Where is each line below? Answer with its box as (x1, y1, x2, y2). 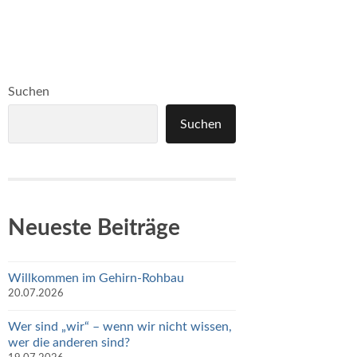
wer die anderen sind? (8, 335, 130, 349)
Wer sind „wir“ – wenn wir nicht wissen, (8, 320, 232, 333)
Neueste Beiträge (8, 216, 180, 239)
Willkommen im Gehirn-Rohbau (8, 271, 184, 284)
